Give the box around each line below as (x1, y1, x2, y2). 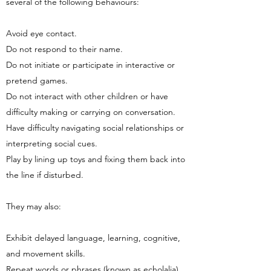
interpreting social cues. (6, 138, 97, 149)
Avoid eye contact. (6, 28, 77, 39)
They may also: (6, 201, 61, 212)
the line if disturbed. (6, 169, 83, 180)
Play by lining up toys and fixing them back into (6, 154, 185, 165)
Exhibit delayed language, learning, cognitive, (6, 232, 180, 243)
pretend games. (6, 75, 68, 86)
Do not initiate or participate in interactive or (6, 59, 175, 70)
